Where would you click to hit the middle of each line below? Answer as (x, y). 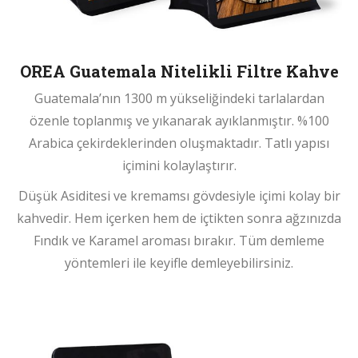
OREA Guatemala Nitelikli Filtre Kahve (179, 72)
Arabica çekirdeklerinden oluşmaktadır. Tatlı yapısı (179, 143)
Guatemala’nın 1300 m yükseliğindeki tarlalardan (179, 99)
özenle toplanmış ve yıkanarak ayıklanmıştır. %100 (179, 121)
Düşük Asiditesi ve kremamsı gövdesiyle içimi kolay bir (179, 196)
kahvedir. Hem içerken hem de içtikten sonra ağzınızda (179, 219)
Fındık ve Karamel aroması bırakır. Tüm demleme (179, 241)
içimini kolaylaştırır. (179, 166)
